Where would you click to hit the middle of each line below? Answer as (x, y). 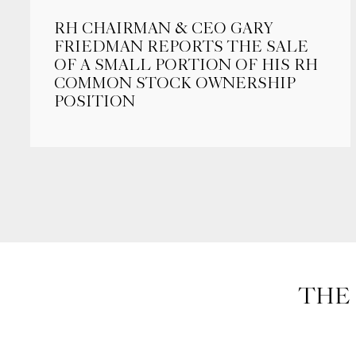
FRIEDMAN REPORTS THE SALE (181, 46)
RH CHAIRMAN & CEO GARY (163, 28)
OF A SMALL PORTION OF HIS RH (186, 65)
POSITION (95, 101)
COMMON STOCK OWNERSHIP (175, 83)
